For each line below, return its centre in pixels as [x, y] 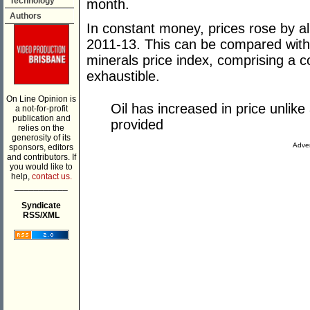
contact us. [52, 176]
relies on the [41, 128]
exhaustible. [123, 76]
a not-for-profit [41, 109]
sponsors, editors [41, 147]
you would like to [41, 167]
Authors [26, 16]
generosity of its [41, 138]
